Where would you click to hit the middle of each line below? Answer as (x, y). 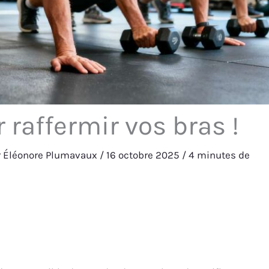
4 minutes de (219, 155)
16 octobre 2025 (144, 155)
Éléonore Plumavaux (52, 155)
